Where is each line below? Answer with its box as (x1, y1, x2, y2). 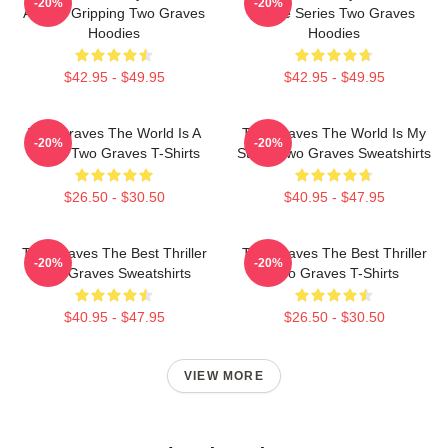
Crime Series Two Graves (253, 5, 415, 21)
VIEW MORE (184, 369, 264, 383)
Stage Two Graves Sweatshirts (237, 145, 431, 161)
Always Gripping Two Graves (23, 5, 205, 21)
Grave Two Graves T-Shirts (28, 145, 200, 161)
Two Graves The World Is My (242, 125, 426, 141)
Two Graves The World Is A (27, 125, 201, 141)
